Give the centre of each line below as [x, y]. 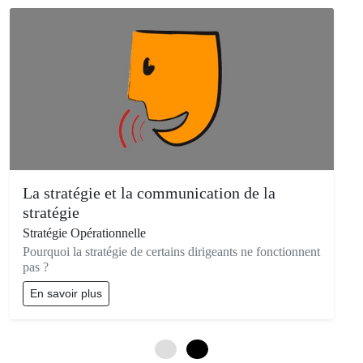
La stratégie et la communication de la [149, 192]
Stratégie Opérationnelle [84, 233]
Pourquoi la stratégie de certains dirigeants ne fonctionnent [171, 251]
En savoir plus [66, 293]
